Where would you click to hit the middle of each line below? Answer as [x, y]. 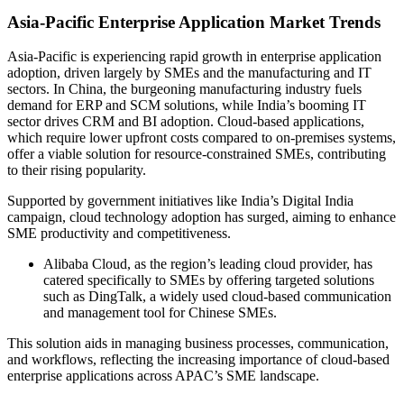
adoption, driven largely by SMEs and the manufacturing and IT [189, 73]
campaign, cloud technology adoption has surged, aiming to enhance [202, 217]
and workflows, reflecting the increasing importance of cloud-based [198, 360]
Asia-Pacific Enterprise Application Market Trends [194, 22]
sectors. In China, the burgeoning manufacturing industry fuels [184, 89]
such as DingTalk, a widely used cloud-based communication [217, 297]
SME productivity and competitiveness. [119, 234]
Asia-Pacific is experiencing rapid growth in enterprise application [194, 57]
